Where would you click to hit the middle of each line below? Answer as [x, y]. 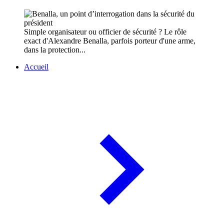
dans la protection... [55, 50]
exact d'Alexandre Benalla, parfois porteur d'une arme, [110, 41]
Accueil [36, 67]
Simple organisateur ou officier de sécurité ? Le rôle [105, 32]
